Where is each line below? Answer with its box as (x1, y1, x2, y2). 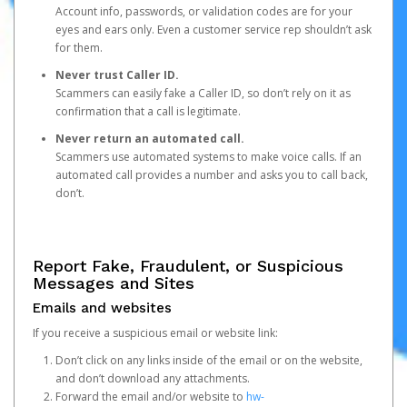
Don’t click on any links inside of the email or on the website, (55, 352, 362, 368)
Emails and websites (33, 300, 172, 316)
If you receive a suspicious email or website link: (33, 325, 278, 341)
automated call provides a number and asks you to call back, (55, 167, 368, 183)
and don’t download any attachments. (55, 371, 250, 386)
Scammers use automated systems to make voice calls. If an (55, 149, 362, 164)
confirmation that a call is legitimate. (55, 104, 241, 119)
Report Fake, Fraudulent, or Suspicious (33, 256, 343, 275)
